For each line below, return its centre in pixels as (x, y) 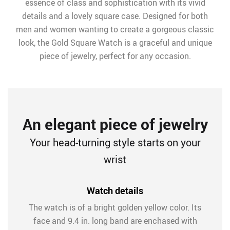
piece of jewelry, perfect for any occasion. (115, 56)
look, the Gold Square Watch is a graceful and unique (115, 43)
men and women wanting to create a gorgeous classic (115, 29)
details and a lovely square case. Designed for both (115, 16)
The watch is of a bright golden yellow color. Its (115, 207)
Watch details (115, 190)
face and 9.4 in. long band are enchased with (115, 221)
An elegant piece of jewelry (115, 124)
